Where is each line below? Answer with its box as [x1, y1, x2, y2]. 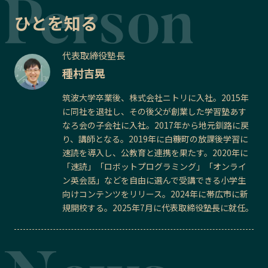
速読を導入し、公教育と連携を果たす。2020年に [62, 147, 248, 159]
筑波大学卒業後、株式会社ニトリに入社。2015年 [62, 92, 249, 104]
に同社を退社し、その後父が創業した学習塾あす [62, 105, 246, 118]
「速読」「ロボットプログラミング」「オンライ [62, 160, 246, 173]
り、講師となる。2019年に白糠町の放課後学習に [62, 133, 248, 145]
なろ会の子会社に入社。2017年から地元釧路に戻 [62, 119, 249, 132]
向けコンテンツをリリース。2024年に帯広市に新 [62, 188, 248, 200]
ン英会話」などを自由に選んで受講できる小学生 [62, 174, 246, 187]
